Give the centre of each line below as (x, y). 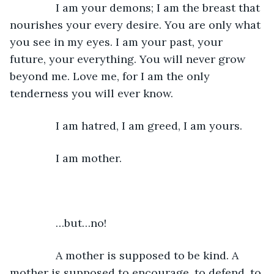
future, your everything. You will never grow (129, 59)
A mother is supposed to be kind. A (132, 255)
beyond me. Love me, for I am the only (111, 76)
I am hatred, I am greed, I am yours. (134, 125)
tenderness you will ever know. (93, 93)
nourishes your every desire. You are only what (137, 24)
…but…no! (64, 223)
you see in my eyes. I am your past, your (118, 42)
